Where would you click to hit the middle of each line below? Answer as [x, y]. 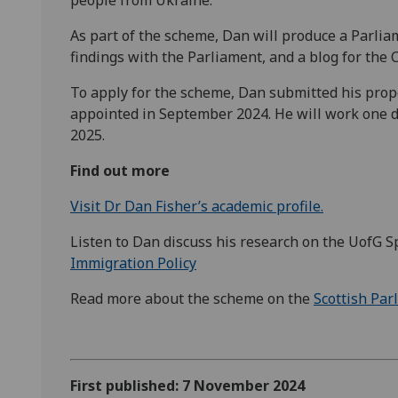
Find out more [120, 170]
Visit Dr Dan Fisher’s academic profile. [197, 206]
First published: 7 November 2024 [187, 385]
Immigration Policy [133, 263]
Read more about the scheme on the [192, 298]
